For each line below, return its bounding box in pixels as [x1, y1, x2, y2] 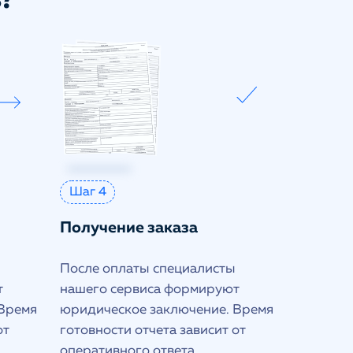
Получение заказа [60, 220, 198, 236]
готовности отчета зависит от [60, 324, 246, 337]
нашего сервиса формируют [60, 283, 240, 296]
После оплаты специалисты [60, 262, 236, 276]
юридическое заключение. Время [60, 303, 273, 317]
